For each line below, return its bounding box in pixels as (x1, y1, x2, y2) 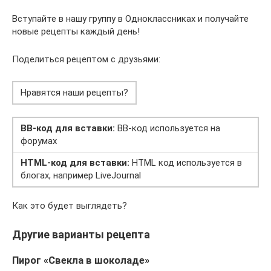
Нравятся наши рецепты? (21, 87, 128, 98)
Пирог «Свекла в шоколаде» (12, 254, 149, 266)
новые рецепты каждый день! (12, 25, 140, 37)
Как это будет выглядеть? (12, 200, 127, 211)
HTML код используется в (129, 157, 242, 168)
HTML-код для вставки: (21, 157, 129, 168)
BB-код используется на (115, 122, 220, 134)
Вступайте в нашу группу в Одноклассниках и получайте (12, 13, 249, 24)
